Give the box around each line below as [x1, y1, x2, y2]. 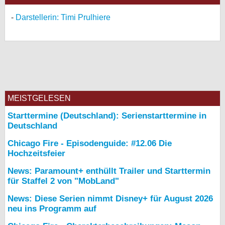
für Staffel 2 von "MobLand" [8, 176, 119, 186]
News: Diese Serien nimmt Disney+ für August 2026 [8, 194, 213, 203]
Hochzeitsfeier [8, 149, 65, 158]
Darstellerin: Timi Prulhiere [16, 13, 110, 22]
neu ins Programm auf [8, 204, 96, 213]
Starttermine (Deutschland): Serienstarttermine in [8, 111, 206, 121]
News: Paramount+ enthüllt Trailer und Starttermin [8, 166, 210, 176]
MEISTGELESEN [8, 94, 71, 102]
